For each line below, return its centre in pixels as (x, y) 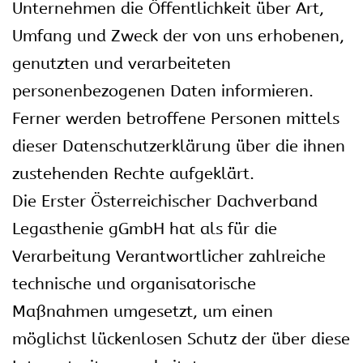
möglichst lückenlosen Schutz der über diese (181, 339)
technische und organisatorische (134, 284)
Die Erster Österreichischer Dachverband (165, 201)
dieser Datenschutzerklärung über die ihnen (179, 146)
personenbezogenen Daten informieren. (163, 91)
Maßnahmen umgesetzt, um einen (143, 312)
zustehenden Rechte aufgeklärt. (133, 174)
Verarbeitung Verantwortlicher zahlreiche (169, 256)
